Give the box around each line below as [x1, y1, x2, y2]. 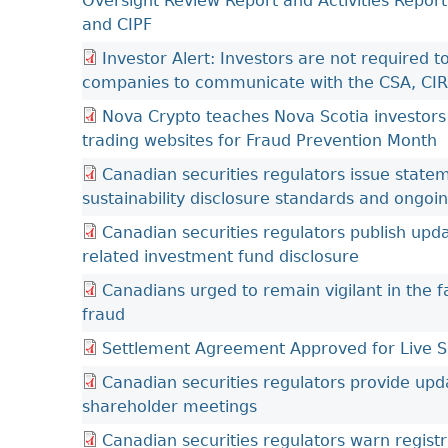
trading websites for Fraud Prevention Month [82, 131, 437, 150]
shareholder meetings [82, 397, 257, 416]
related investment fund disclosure [82, 247, 359, 266]
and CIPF [82, 15, 152, 34]
